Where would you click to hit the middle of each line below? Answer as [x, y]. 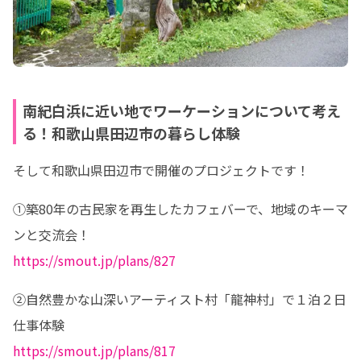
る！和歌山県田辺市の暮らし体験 [131, 133]
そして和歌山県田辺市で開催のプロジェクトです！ [161, 170]
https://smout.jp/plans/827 [94, 260]
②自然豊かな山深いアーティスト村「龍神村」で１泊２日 [180, 299]
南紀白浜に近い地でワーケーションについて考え [182, 110]
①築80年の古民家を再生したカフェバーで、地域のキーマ [180, 209]
